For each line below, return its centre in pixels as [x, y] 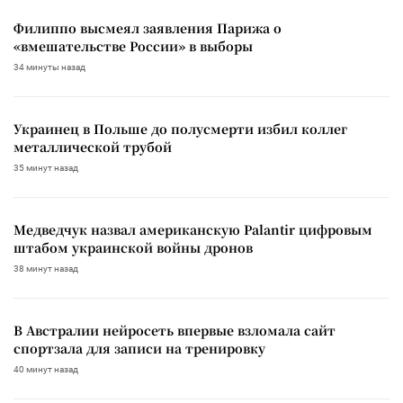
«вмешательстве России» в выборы [133, 45]
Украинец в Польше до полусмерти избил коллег [180, 128]
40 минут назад [46, 369]
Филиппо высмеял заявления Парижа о [148, 27]
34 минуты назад [49, 67]
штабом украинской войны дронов [133, 247]
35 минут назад [46, 167]
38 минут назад [46, 268]
